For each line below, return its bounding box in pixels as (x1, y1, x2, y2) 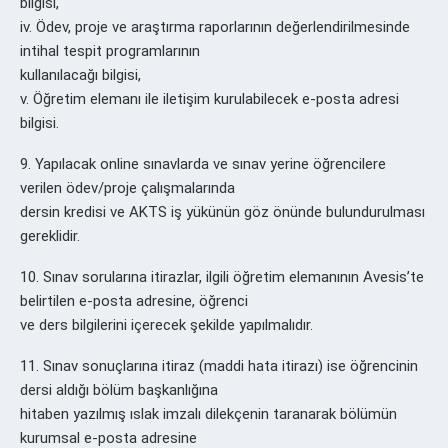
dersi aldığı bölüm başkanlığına (20, 380, 218, 399)
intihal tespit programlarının (20, 41, 200, 60)
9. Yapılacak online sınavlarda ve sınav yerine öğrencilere (20, 154, 386, 173)
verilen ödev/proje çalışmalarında (20, 178, 235, 197)
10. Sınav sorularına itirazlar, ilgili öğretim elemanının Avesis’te (20, 267, 424, 286)
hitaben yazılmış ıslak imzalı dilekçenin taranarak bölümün (20, 404, 397, 423)
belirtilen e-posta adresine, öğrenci (20, 291, 248, 310)
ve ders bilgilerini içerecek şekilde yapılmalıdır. (20, 315, 313, 334)
